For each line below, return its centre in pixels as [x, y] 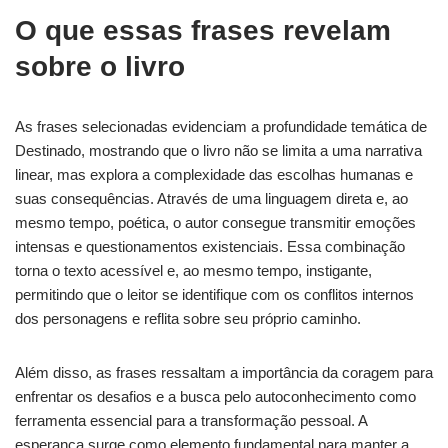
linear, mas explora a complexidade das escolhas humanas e [214, 174]
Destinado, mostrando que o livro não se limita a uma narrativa [218, 150]
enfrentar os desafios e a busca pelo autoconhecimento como [215, 396]
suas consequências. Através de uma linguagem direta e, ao [211, 198]
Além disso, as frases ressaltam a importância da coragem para [224, 372]
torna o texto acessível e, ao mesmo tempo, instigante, [193, 270]
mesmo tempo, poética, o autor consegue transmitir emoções [215, 222]
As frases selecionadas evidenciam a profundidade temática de [221, 126]
